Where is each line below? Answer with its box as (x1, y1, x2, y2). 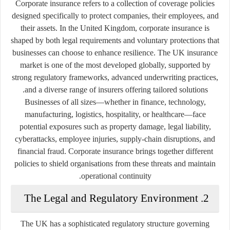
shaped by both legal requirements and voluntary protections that (11, 35, 219, 45)
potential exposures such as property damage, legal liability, (19, 122, 211, 131)
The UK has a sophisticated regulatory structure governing (21, 219, 209, 228)
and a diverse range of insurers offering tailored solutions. (24, 85, 208, 94)
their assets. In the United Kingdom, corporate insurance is (21, 23, 209, 32)
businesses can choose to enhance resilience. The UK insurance (12, 48, 218, 57)
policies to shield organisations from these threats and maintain (14, 159, 216, 168)
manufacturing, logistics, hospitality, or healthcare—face (24, 109, 206, 119)
